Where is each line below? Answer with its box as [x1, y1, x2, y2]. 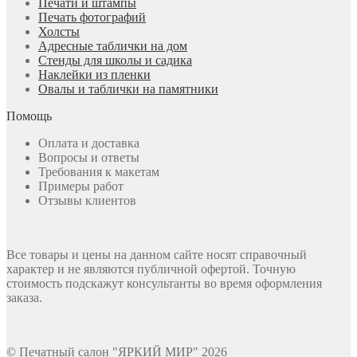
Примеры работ [38, 178, 124, 193]
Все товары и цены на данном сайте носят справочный [6, 247, 307, 261]
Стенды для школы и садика [38, 53, 192, 67]
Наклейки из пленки [38, 67, 151, 81]
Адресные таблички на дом [38, 38, 187, 53]
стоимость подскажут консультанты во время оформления [6, 276, 322, 290]
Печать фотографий [38, 10, 146, 24]
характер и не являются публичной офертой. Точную [6, 261, 296, 276]
